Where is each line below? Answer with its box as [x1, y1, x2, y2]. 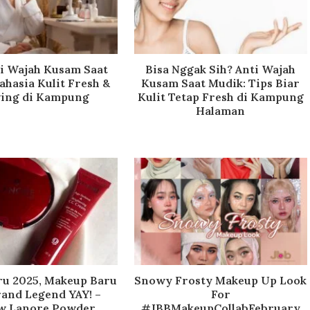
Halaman [196, 104, 246, 118]
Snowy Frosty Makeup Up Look [134, 273, 307, 287]
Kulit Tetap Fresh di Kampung [137, 90, 304, 104]
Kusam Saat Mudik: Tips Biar [141, 76, 300, 91]
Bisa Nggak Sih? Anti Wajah [145, 62, 296, 77]
